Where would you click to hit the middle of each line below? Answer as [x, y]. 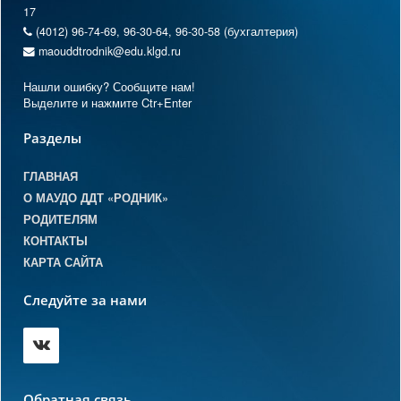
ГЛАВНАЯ [51, 177]
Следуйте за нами [85, 301]
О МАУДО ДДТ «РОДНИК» [96, 198]
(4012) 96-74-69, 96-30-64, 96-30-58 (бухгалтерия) [165, 32]
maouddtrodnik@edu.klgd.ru [108, 51]
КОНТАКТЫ [55, 241]
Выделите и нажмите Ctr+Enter [107, 103]
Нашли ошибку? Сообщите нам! [109, 87]
